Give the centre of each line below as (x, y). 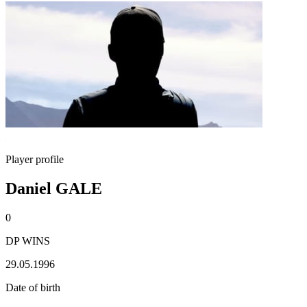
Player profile (35, 159)
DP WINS (28, 241)
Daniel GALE (54, 188)
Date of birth (33, 287)
